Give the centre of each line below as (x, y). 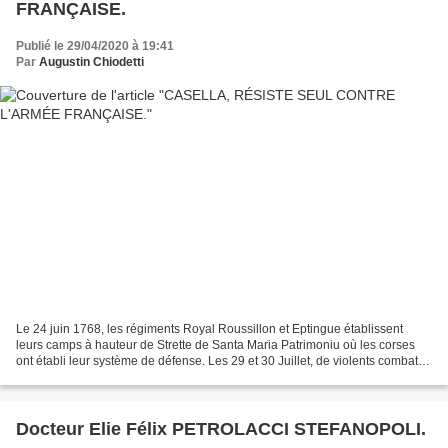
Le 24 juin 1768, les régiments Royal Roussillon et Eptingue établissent (209, 329)
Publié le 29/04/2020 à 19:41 (95, 45)
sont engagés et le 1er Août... (95, 377)
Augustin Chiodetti (91, 61)
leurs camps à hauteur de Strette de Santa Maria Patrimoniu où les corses (215, 345)
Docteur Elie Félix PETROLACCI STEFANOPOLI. (221, 429)
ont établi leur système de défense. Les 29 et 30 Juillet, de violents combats (220, 361)
